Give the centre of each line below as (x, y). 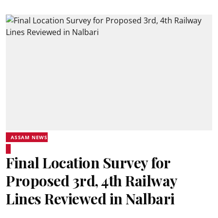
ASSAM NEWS (29, 137)
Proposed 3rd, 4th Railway (91, 181)
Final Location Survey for (88, 163)
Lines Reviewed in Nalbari (90, 199)
